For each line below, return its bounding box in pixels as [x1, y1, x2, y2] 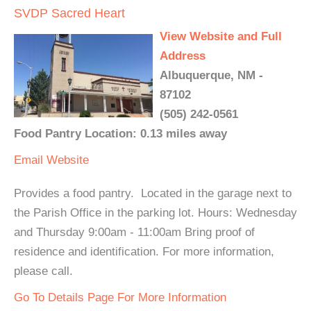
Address [160, 49, 205, 62]
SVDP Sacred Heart [14, 6, 125, 20]
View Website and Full [160, 30, 282, 43]
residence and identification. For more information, [14, 245, 274, 258]
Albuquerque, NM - [160, 69, 263, 82]
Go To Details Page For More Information [14, 291, 226, 304]
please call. [14, 264, 73, 278]
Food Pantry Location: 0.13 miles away [14, 127, 227, 140]
